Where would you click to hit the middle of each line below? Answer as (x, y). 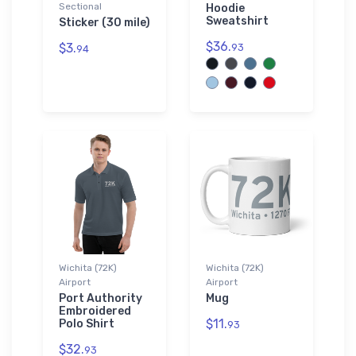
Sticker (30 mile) (104, 22)
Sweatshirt (237, 21)
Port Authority (101, 298)
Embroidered (95, 311)
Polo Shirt (87, 323)
